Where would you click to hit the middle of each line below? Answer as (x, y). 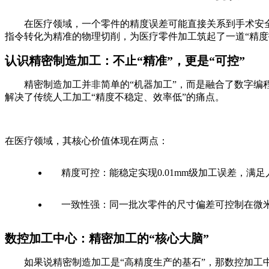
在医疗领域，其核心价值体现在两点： (86, 141)
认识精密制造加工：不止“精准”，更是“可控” (125, 60)
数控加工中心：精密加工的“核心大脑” (107, 238)
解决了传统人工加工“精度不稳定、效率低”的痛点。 (115, 97)
